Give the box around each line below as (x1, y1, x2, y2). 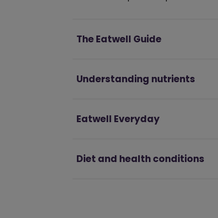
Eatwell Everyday (76, 112, 160, 126)
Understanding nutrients (76, 73, 195, 86)
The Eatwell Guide (76, 33, 162, 46)
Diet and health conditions (76, 152, 204, 165)
